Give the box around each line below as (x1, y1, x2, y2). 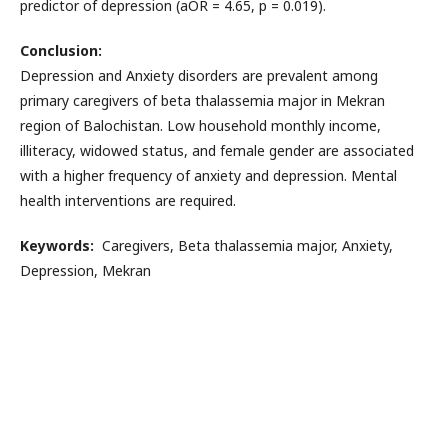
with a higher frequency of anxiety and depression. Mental (20, 166, 397, 186)
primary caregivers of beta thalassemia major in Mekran (20, 91, 385, 111)
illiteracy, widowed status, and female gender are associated (20, 141, 414, 161)
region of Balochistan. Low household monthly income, (20, 116, 381, 136)
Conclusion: (20, 41, 102, 61)
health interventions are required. (20, 191, 236, 211)
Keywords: (20, 236, 94, 256)
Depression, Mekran (20, 261, 151, 281)
